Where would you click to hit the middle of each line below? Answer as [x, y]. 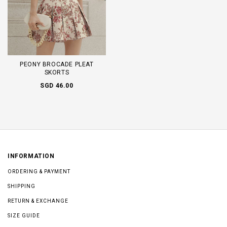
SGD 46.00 [57, 85]
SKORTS [57, 72]
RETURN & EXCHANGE [38, 201]
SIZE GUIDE [24, 215]
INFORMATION [31, 156]
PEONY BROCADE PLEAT [57, 64]
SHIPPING [22, 186]
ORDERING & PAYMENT [39, 171]
